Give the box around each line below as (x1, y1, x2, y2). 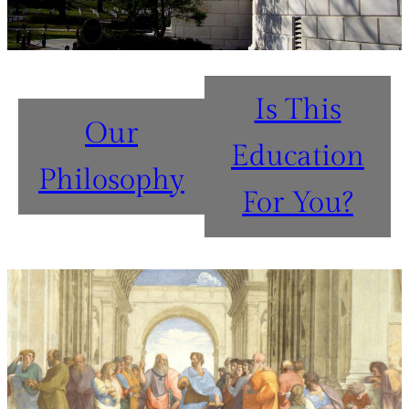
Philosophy (38, 162, 184, 197)
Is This (254, 92, 341, 128)
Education (231, 139, 364, 174)
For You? (242, 185, 353, 221)
